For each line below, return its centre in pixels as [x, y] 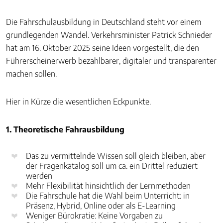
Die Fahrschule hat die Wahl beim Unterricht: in [108, 196]
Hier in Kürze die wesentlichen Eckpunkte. [79, 102]
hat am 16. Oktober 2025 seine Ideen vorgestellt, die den [103, 48]
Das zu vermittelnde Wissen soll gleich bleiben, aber [116, 156]
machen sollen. [31, 74]
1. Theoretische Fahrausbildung [65, 129]
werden [39, 176]
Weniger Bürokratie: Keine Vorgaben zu [94, 216]
